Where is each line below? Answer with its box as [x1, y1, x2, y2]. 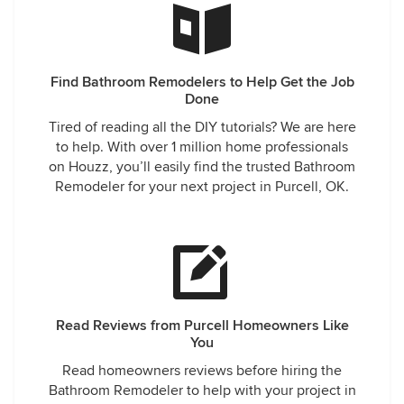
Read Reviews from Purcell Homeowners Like [55, 317, 349, 335]
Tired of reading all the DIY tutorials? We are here [48, 118, 356, 136]
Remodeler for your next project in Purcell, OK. [55, 178, 349, 196]
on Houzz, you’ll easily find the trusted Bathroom [49, 158, 355, 176]
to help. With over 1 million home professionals [56, 138, 348, 156]
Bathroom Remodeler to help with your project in [48, 381, 356, 399]
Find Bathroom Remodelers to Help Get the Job [50, 73, 354, 91]
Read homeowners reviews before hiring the [62, 362, 342, 380]
